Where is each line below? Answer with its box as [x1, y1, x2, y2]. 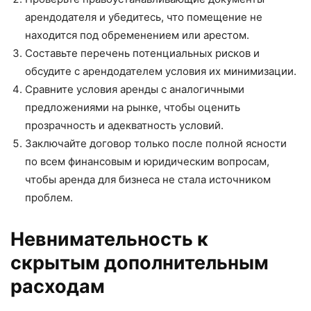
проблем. [25, 191, 73, 205]
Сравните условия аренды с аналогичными [25, 83, 244, 96]
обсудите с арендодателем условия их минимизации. [25, 65, 296, 78]
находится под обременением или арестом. [25, 28, 249, 42]
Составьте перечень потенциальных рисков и [25, 47, 260, 60]
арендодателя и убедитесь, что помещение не [25, 10, 262, 24]
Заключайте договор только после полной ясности [25, 137, 287, 151]
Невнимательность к [10, 228, 208, 251]
